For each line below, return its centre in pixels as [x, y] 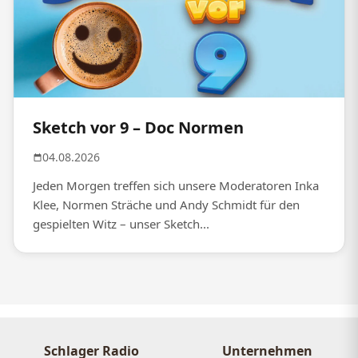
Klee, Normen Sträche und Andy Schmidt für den [166, 205]
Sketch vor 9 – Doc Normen [138, 128]
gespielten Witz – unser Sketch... [121, 224]
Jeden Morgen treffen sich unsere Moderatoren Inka [176, 186]
